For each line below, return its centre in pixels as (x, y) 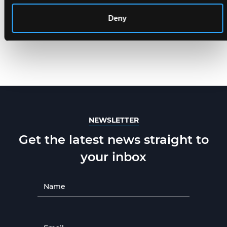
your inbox (113, 157)
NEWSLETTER (113, 120)
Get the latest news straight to (113, 139)
